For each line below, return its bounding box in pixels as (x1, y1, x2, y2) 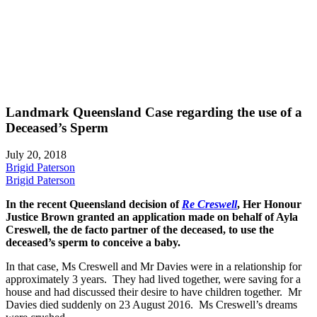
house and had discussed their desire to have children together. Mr (6, 286, 301, 299)
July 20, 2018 (6, 149, 67, 161)
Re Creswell (182, 198, 237, 211)
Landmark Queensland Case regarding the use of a (6, 104, 302, 120)
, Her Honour (237, 198, 301, 211)
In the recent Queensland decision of (6, 198, 182, 211)
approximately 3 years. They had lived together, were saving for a (6, 273, 301, 286)
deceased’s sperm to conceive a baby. (6, 236, 180, 249)
